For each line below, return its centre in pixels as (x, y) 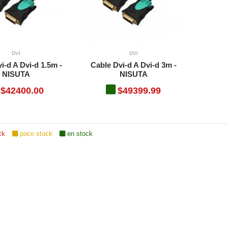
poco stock (36, 133)
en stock (79, 133)
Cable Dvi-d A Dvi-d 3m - (133, 65)
